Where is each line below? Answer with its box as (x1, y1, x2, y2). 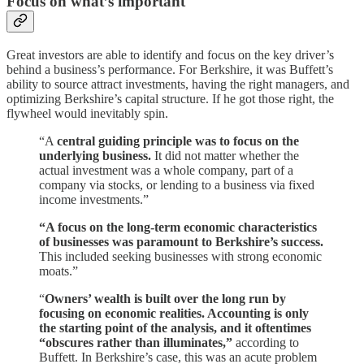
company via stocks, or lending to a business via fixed (39, 177, 314, 192)
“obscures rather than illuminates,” (39, 335, 232, 349)
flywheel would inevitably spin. (6, 106, 168, 120)
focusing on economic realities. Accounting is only (39, 305, 309, 320)
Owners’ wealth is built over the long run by (45, 291, 286, 305)
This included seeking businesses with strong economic (39, 249, 322, 263)
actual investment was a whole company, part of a (39, 162, 293, 177)
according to (232, 335, 299, 349)
